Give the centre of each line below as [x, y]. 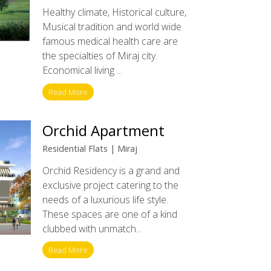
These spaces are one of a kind [109, 214]
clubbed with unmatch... [92, 228]
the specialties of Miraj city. [100, 55]
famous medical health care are [110, 41]
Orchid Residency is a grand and [111, 170]
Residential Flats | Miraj [90, 149]
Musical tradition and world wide [112, 26]
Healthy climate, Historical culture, [114, 12]
